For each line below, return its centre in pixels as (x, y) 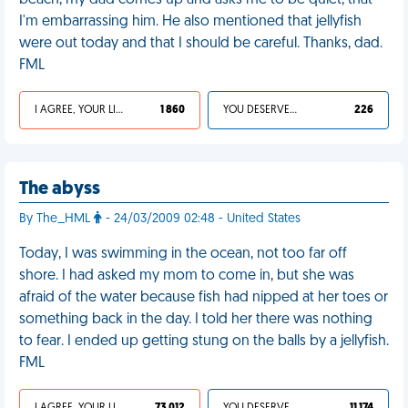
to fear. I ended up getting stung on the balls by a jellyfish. (204, 342)
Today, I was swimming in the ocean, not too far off (183, 254)
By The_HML (56, 219)
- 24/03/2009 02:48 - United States (201, 219)
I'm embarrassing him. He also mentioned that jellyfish (190, 22)
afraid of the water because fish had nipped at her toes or (204, 298)
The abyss (60, 189)
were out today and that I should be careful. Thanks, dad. (201, 44)
